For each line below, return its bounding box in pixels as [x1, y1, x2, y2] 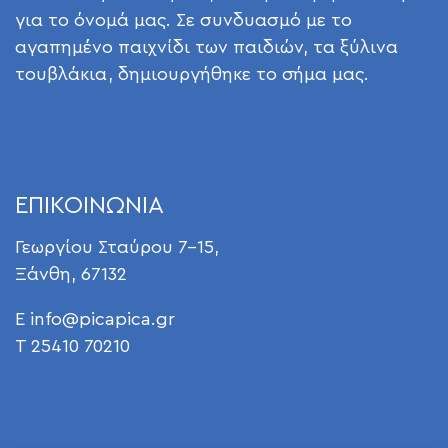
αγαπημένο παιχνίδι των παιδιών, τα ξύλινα [15, 38, 398, 57]
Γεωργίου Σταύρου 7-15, [15, 238, 219, 257]
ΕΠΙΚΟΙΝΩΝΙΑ [15, 194, 164, 219]
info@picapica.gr [30, 310, 175, 329]
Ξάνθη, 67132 [15, 265, 127, 284]
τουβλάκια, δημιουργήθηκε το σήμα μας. [15, 65, 369, 84]
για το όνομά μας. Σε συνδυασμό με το [15, 11, 352, 30]
